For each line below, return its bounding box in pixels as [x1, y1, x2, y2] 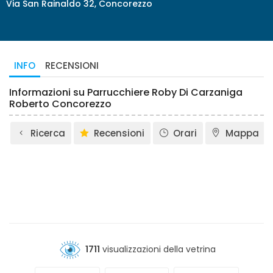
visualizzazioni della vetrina [99, 243, 216, 255]
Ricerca [30, 127, 65, 140]
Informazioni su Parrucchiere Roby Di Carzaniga [9, 85, 243, 99]
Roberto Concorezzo [9, 97, 112, 111]
